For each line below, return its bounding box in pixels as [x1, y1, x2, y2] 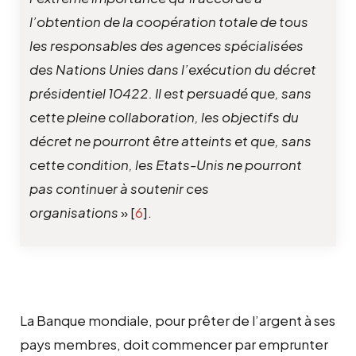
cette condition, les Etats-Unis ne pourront [29, 155, 302, 173]
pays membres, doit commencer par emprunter [20, 335, 328, 353]
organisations [29, 203, 118, 221]
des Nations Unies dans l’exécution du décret [29, 60, 316, 78]
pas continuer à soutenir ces [29, 179, 209, 197]
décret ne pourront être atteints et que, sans [29, 131, 311, 149]
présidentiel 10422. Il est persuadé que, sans [29, 83, 311, 102]
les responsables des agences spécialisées [29, 36, 304, 54]
